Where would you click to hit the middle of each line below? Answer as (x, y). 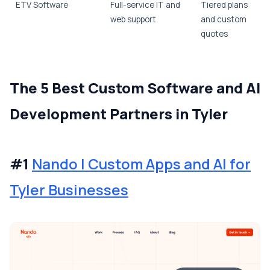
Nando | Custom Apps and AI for (141, 164)
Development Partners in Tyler (119, 114)
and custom (224, 19)
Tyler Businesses (69, 190)
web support (133, 19)
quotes (214, 34)
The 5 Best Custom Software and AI (135, 88)
